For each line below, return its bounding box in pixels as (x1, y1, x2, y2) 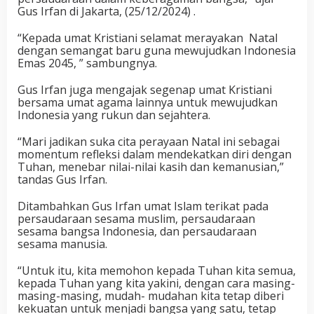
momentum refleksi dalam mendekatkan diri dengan (18, 146, 292, 163)
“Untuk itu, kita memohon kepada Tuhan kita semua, (18, 263, 296, 279)
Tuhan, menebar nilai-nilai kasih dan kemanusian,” (18, 159, 287, 175)
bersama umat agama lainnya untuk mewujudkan (18, 95, 278, 111)
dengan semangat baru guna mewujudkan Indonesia (18, 43, 296, 59)
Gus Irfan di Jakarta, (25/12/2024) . (18, 4, 196, 20)
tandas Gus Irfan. (18, 172, 107, 188)
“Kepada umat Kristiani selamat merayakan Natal (18, 30, 278, 46)
